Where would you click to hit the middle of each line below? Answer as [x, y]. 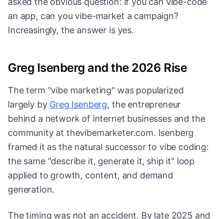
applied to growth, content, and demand [90, 175]
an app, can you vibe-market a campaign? [93, 16]
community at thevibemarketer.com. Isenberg [101, 133]
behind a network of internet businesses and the [107, 119]
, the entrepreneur [144, 105]
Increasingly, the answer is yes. [71, 30]
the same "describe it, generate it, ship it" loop [101, 161]
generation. [31, 190]
